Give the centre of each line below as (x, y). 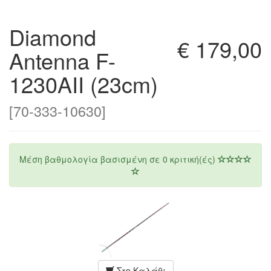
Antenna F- (62, 60)
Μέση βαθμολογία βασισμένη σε (91, 159)
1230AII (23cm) (83, 84)
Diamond (53, 37)
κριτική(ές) (193, 159)
